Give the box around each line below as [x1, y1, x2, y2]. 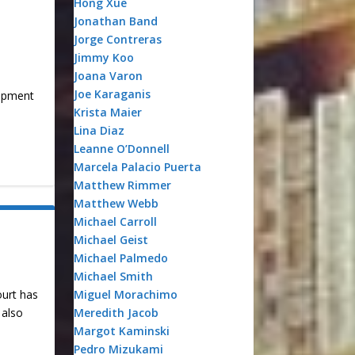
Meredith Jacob [73, 305, 158, 320]
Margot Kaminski [73, 323, 170, 338]
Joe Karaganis [73, 86, 151, 101]
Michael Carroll [73, 214, 157, 229]
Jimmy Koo [73, 50, 134, 65]
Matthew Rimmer [73, 177, 171, 193]
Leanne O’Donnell [73, 141, 170, 156]
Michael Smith [73, 269, 153, 284]
